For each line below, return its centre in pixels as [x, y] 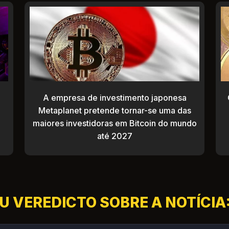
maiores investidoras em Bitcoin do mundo [114, 123]
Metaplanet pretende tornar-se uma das [114, 111]
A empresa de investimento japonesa [114, 98]
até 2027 [114, 136]
